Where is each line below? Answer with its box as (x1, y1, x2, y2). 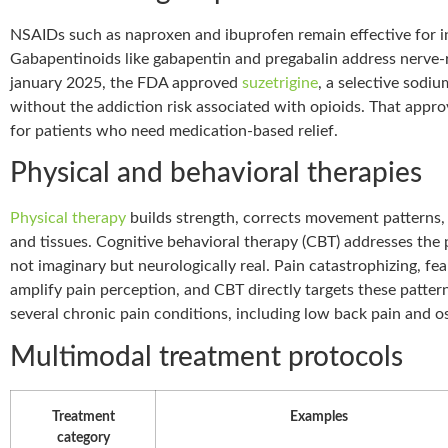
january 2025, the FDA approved (10, 75, 242, 92)
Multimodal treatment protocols (10, 342, 403, 371)
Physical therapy (10, 210, 126, 227)
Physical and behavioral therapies (10, 159, 422, 188)
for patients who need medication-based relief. (10, 123, 338, 140)
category (56, 429, 110, 445)
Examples (290, 408, 348, 424)
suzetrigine (242, 75, 318, 92)
